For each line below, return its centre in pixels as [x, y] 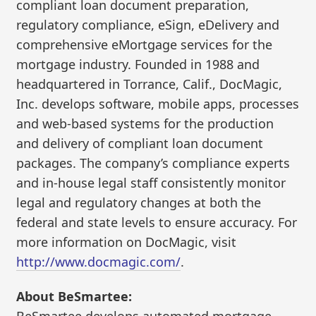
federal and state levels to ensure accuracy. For [157, 222]
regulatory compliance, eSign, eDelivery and [148, 24]
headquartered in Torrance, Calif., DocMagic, [150, 84]
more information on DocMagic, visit [127, 242]
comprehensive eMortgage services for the [145, 44]
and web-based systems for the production [145, 123]
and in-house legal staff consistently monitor [151, 182]
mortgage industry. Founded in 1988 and [138, 64]
